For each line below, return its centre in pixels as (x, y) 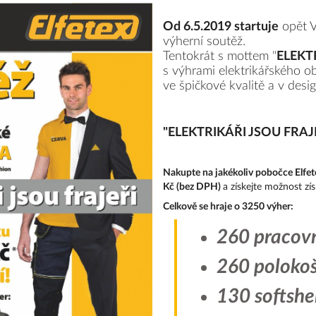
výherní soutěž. (205, 42)
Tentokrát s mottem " (220, 57)
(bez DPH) (200, 187)
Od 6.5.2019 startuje (221, 27)
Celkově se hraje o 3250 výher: (229, 207)
